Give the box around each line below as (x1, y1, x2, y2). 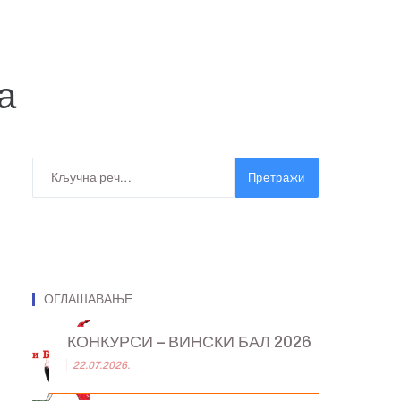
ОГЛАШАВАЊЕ (44, 293, 132, 306)
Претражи (247, 171, 305, 184)
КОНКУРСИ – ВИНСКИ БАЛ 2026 (67, 332, 311, 351)
